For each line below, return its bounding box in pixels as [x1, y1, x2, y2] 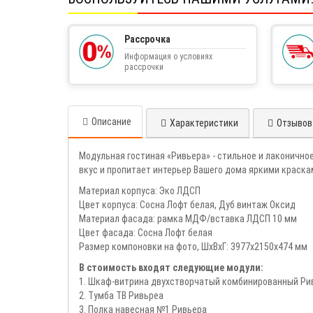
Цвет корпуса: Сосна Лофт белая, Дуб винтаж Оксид [79, 198, 296, 210]
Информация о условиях [124, 51, 212, 61]
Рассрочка [124, 33, 170, 45]
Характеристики [170, 117, 238, 129]
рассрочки [124, 61, 163, 72]
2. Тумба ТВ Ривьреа [79, 289, 163, 301]
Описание [92, 115, 131, 127]
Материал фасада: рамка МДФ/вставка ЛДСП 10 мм [79, 212, 297, 224]
